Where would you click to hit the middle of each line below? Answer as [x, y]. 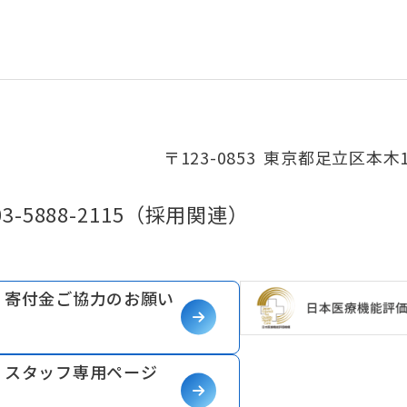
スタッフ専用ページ [81, 371]
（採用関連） [186, 213]
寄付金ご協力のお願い [90, 298]
